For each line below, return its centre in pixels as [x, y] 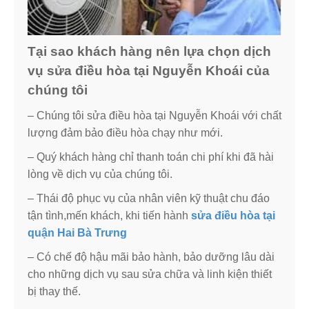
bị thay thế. [54, 291]
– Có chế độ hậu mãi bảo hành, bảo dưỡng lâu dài [151, 257]
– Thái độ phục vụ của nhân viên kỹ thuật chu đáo [149, 198]
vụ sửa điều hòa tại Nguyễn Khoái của [149, 70]
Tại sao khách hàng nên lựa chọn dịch [149, 51]
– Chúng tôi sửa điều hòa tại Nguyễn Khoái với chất [154, 115]
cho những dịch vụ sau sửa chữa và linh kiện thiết [150, 274]
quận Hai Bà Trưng [77, 232]
